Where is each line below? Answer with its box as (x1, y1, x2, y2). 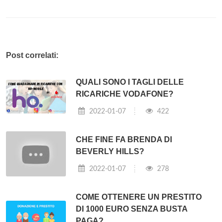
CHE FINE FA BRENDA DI (76, 135, 172, 144)
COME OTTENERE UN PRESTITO (76, 193, 202, 202)
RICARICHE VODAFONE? (76, 90, 174, 99)
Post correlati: (6, 51, 58, 60)
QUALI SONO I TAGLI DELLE (76, 78, 184, 87)
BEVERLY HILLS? (76, 147, 145, 156)
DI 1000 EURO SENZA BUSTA (76, 205, 188, 214)
